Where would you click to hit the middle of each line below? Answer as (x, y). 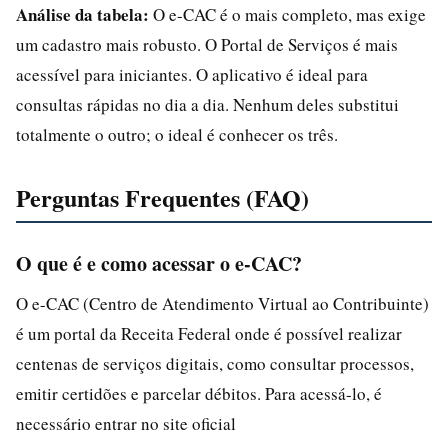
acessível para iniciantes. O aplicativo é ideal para (192, 74)
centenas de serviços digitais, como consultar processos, (215, 363)
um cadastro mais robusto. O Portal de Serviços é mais (207, 44)
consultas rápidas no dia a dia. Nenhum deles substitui (207, 104)
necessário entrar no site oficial (126, 423)
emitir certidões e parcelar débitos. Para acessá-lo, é (199, 393)
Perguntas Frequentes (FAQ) (162, 197)
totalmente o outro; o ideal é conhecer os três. (177, 134)
